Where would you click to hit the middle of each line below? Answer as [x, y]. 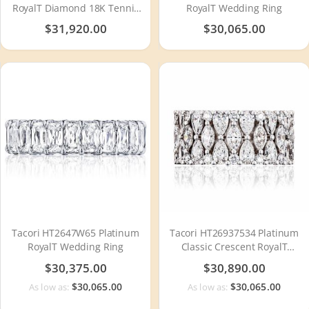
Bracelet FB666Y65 [76, 21]
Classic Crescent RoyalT [234, 247]
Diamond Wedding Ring [234, 261]
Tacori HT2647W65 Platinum [76, 233]
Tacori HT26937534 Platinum [234, 233]
